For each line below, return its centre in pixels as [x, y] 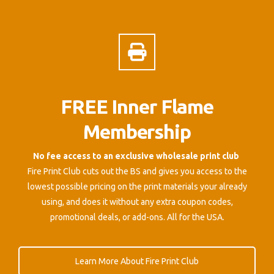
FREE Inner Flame [137, 107]
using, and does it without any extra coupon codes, [137, 202]
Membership [137, 132]
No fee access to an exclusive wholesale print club [137, 156]
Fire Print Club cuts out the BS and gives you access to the [137, 171]
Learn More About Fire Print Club [137, 261]
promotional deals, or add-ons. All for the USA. [137, 217]
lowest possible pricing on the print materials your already [137, 186]
